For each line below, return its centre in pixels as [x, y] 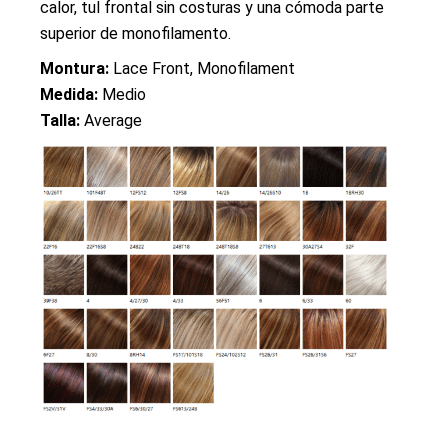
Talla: [60, 120]
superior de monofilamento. [136, 33]
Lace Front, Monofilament [204, 68]
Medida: [69, 94]
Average [111, 120]
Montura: [77, 68]
